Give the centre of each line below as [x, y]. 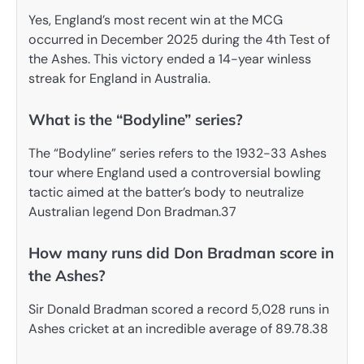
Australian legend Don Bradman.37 [132, 211]
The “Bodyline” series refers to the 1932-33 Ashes [178, 153]
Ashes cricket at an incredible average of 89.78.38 [178, 329]
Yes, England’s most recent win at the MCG [156, 19]
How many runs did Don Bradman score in [181, 252]
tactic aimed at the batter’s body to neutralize [166, 192]
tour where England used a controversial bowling [175, 172]
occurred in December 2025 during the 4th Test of [179, 39]
